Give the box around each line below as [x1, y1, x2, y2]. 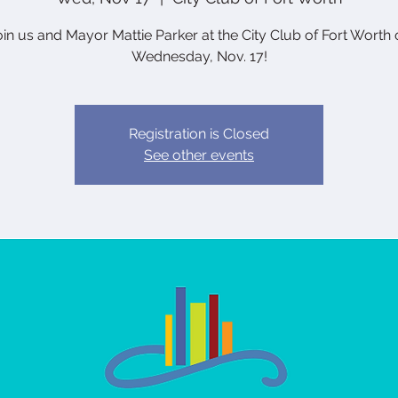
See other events [144, 147, 254, 163]
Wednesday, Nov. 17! [131, 48, 267, 65]
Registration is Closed [129, 125, 269, 142]
